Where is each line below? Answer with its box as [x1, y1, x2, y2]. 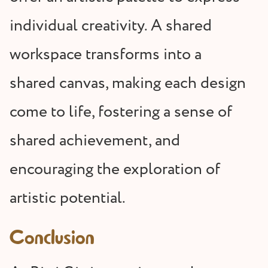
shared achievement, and [10, 129, 180, 153]
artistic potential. [10, 187, 126, 211]
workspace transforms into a [10, 43, 202, 67]
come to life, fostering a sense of [10, 100, 232, 124]
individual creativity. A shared [10, 14, 212, 38]
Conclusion [10, 226, 95, 251]
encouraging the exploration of [10, 158, 220, 182]
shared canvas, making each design [10, 72, 246, 96]
